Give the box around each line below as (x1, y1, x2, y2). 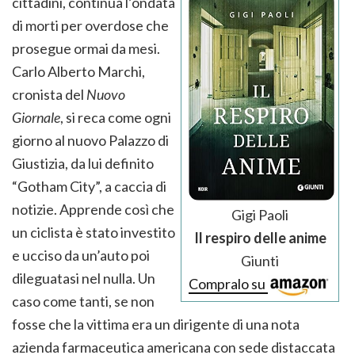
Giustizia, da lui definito (12, 155, 154, 173)
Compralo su (189, 275, 268, 293)
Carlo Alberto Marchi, (12, 63, 145, 81)
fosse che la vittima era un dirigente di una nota (12, 315, 300, 334)
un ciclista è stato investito (12, 223, 175, 242)
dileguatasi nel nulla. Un (12, 269, 155, 288)
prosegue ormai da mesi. (12, 40, 160, 58)
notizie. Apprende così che (12, 200, 174, 219)
